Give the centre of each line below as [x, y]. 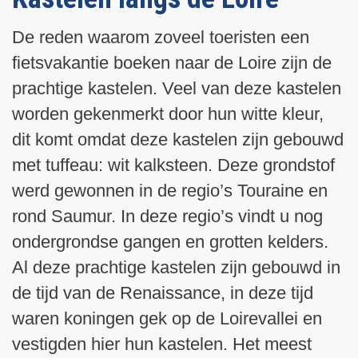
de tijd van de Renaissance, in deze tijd [163, 292]
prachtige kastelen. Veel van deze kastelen [177, 88]
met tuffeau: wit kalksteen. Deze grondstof [173, 165]
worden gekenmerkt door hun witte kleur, [168, 113]
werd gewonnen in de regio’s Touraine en [170, 190]
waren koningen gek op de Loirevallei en [167, 318]
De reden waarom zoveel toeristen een [161, 37]
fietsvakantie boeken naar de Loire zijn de [172, 62]
